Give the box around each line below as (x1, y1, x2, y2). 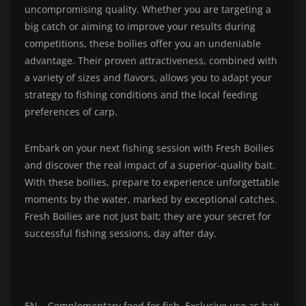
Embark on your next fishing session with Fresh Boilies (25, 141, 274, 155)
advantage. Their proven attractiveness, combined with (25, 54, 277, 68)
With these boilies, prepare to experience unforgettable (25, 176, 279, 189)
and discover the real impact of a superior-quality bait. (25, 158, 275, 172)
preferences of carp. (25, 105, 117, 119)
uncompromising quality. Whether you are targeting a (25, 3, 271, 16)
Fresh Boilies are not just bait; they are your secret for (25, 210, 271, 223)
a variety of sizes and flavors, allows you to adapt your (25, 71, 272, 85)
